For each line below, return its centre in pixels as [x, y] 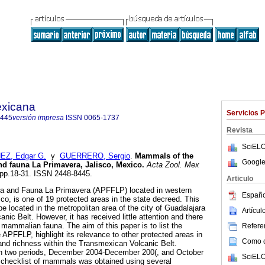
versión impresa [38, 118]
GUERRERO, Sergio [95, 156]
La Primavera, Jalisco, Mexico [87, 165]
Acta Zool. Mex [172, 165]
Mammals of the [164, 156]
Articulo [240, 179]
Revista [240, 130]
